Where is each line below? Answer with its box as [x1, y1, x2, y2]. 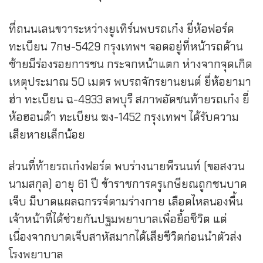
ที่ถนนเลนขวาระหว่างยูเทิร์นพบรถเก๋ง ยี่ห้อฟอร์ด [9, 22, 234, 37]
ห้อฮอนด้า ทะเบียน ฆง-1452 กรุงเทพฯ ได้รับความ [9, 110, 239, 125]
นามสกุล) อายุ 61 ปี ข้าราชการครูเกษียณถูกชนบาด [9, 177, 247, 192]
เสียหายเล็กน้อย [9, 127, 85, 143]
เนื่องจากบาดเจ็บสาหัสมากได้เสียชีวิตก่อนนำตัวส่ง [9, 230, 242, 245]
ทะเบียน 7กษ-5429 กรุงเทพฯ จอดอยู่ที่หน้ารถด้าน [9, 39, 243, 55]
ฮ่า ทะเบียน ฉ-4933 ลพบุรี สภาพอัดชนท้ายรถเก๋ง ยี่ [9, 92, 249, 107]
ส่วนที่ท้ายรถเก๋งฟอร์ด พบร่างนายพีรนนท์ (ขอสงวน [9, 159, 245, 174]
